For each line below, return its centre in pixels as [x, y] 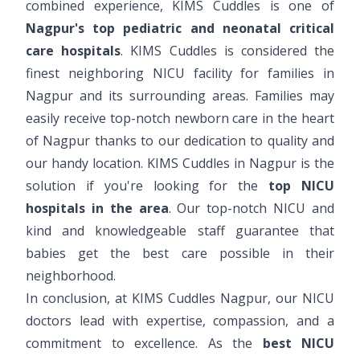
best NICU [298, 343]
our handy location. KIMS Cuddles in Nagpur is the [180, 163]
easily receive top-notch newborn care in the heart [180, 118]
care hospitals [74, 50]
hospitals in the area [97, 208]
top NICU [302, 185]
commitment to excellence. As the [144, 343]
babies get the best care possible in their [180, 253]
